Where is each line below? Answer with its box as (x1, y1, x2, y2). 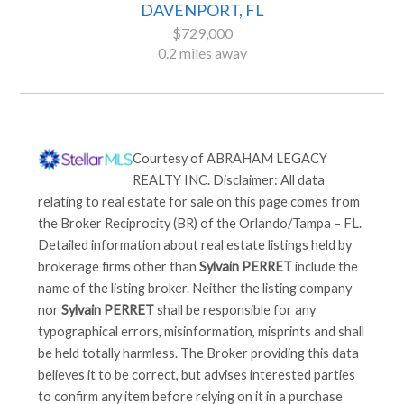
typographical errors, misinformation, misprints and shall (38, 324, 365, 340)
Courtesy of (132, 151, 207, 167)
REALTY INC (132, 172, 207, 188)
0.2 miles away (157, 44, 247, 62)
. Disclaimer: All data (207, 172, 325, 188)
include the (292, 259, 359, 275)
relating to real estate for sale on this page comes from (38, 194, 361, 210)
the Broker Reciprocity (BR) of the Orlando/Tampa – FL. (38, 216, 363, 232)
